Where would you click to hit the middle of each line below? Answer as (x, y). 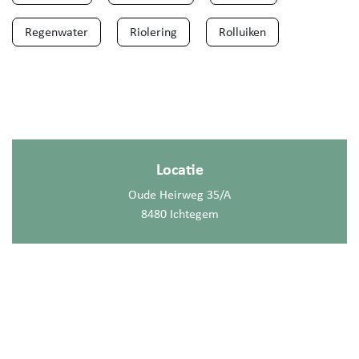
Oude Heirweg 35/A (179, 195)
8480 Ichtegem (179, 214)
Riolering (153, 32)
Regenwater (56, 32)
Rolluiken (242, 32)
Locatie (179, 169)
